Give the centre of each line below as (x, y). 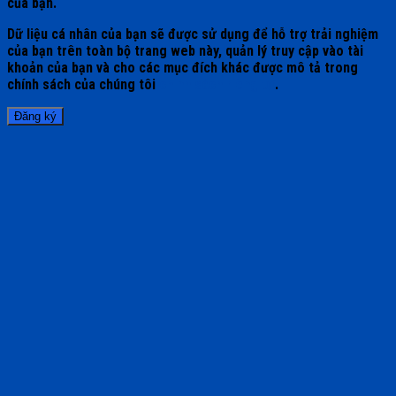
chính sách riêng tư (217, 85)
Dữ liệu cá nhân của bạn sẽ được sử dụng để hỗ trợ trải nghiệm (193, 34)
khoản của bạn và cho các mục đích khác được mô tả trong (183, 68)
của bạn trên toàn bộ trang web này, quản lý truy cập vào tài (185, 51)
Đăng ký (35, 117)
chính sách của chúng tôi (83, 85)
